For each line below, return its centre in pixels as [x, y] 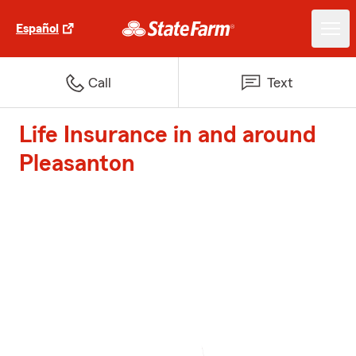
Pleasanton [77, 164]
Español [37, 29]
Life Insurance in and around [168, 135]
